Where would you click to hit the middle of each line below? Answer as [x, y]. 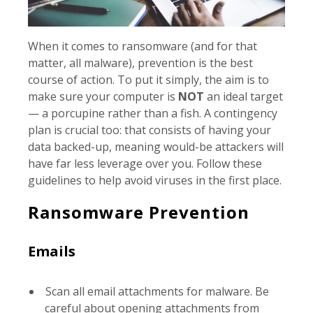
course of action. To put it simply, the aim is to [148, 80]
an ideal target [243, 96]
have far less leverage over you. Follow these [145, 163]
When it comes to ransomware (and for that [143, 46]
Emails [52, 251]
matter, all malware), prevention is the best [140, 63]
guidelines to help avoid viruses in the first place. [155, 180]
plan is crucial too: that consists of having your [150, 130]
